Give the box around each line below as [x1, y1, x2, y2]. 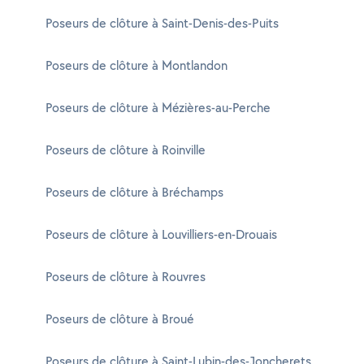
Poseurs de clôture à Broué [45, 310, 194, 327]
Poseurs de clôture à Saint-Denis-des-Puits [45, 15, 279, 32]
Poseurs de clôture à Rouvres [45, 268, 206, 285]
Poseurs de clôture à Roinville [45, 141, 206, 158]
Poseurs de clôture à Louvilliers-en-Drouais [45, 226, 277, 243]
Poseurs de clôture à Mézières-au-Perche [45, 99, 271, 116]
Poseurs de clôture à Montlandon [45, 57, 227, 74]
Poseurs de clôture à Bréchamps [45, 184, 223, 201]
